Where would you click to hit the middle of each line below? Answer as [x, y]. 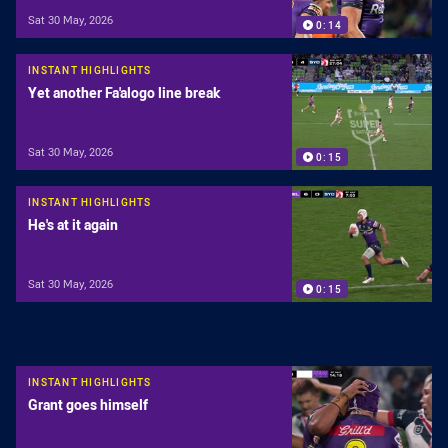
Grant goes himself [88, 405]
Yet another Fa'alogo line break [124, 93]
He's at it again [73, 225]
